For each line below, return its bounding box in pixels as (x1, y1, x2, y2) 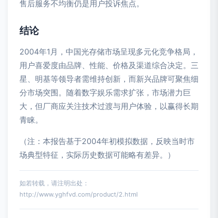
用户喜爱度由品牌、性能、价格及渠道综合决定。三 (19, 60, 199, 70)
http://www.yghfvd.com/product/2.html (19, 190, 138, 198)
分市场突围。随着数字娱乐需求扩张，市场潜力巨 (19, 87, 191, 97)
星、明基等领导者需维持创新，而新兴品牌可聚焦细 (19, 73, 199, 84)
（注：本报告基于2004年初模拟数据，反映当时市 (19, 136, 195, 146)
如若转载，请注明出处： (19, 179, 89, 187)
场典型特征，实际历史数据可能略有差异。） (19, 149, 175, 160)
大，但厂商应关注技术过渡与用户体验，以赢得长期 (19, 101, 199, 111)
